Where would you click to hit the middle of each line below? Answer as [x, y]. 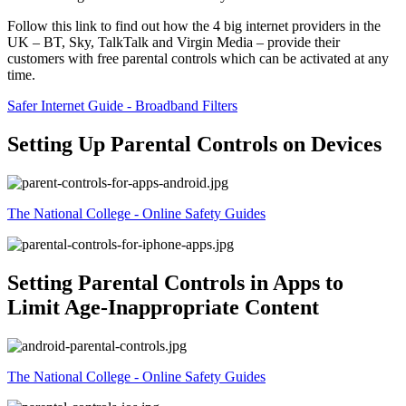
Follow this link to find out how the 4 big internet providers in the [194, 26]
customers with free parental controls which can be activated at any [198, 59]
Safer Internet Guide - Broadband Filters [122, 106]
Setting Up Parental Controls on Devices [194, 144]
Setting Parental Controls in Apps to [175, 282]
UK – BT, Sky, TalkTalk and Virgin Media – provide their [174, 43]
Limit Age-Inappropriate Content [163, 307]
